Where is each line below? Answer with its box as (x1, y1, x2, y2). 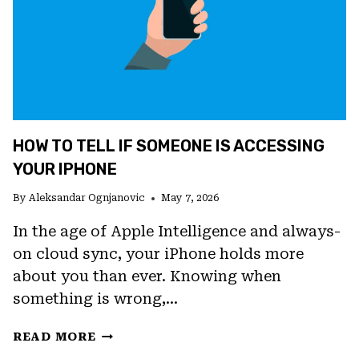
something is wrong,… (13, 290, 178, 308)
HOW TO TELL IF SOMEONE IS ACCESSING (13, 136, 325, 156)
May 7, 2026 (161, 192, 220, 204)
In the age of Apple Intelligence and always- (13, 223, 341, 240)
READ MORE (13, 330, 96, 345)
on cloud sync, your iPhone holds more (13, 245, 304, 263)
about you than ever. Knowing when (13, 268, 281, 285)
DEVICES (95, 67, 155, 81)
